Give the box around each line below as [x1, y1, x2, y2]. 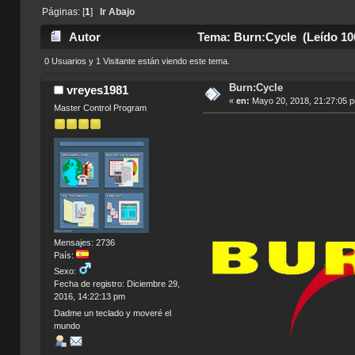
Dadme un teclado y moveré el [53, 308, 171, 319]
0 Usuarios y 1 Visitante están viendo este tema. [44, 56, 230, 67]
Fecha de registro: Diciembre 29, [53, 278, 180, 288]
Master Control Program [53, 102, 147, 113]
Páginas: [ [41, 6, 85, 17]
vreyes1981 [67, 82, 129, 97]
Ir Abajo [99, 6, 135, 17]
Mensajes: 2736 [53, 237, 115, 247]
